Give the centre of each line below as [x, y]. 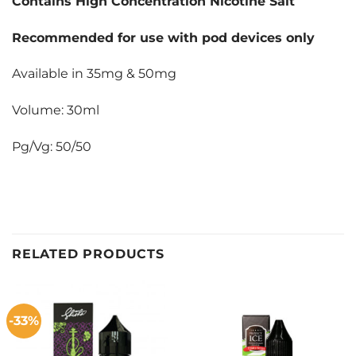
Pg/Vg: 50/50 [52, 146]
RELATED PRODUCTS [88, 253]
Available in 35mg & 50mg [94, 74]
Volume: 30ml [56, 110]
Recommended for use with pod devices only [163, 37]
